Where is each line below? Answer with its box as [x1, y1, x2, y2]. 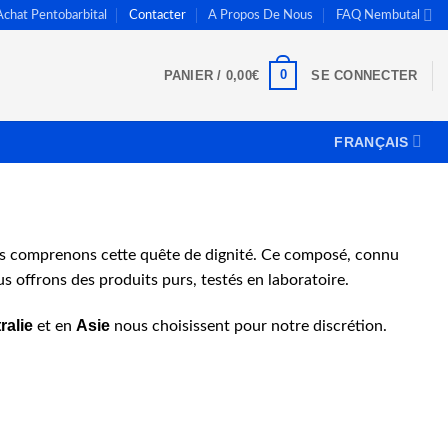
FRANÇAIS [334, 133, 409, 150]
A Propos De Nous [208, 9, 314, 21]
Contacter [129, 9, 187, 21]
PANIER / [163, 67, 226, 83]
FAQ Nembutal [335, 9, 420, 21]
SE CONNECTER [311, 67, 418, 83]
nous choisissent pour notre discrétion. [110, 318, 387, 335]
